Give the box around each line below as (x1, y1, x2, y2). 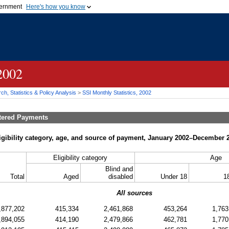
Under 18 (160, 172, 187, 180)
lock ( (148, 32, 167, 41)
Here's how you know (26, 3, 85, 10)
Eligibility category (53, 153, 107, 162)
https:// (188, 32, 213, 41)
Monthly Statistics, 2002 (91, 89, 151, 96)
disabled (108, 172, 133, 180)
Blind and (105, 165, 133, 173)
